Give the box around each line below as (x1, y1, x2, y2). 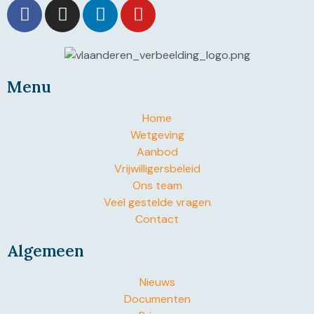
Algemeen (7, 240, 84, 261)
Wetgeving (130, 127, 184, 142)
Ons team (132, 177, 182, 193)
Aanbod (136, 144, 178, 159)
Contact (135, 211, 179, 226)
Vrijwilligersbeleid (114, 161, 200, 176)
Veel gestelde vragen (103, 194, 211, 210)
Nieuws (139, 274, 175, 289)
